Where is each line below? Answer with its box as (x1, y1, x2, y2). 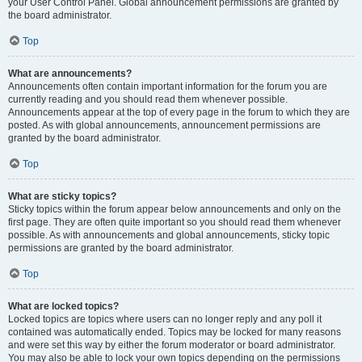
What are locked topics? (8, 301, 119, 312)
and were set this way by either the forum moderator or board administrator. (8, 339, 335, 351)
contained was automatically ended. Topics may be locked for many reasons (8, 326, 341, 338)
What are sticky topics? (8, 191, 116, 202)
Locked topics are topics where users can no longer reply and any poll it (8, 314, 322, 325)
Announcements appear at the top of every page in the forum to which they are (8, 107, 350, 118)
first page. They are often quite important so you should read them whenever (8, 217, 341, 228)
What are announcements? (8, 68, 132, 79)
